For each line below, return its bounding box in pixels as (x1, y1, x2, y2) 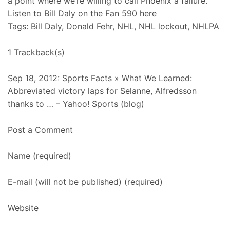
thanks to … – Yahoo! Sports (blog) (8, 99, 144, 109)
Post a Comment (8, 124, 73, 135)
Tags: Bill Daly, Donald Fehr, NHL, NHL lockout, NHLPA (8, 21, 219, 32)
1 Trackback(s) (8, 47, 65, 57)
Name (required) (8, 150, 71, 161)
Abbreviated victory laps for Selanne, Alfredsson (8, 86, 197, 97)
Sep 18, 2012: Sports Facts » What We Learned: (8, 73, 192, 84)
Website (8, 202, 39, 213)
